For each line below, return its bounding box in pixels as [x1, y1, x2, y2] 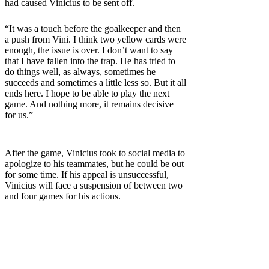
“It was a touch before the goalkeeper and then [5, 23, 181, 34]
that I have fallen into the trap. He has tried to [5, 55, 175, 66]
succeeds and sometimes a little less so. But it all [5, 77, 186, 88]
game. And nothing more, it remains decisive [5, 98, 174, 109]
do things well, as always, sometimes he [5, 66, 156, 77]
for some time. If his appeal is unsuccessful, [5, 169, 169, 180]
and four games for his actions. [5, 190, 121, 201]
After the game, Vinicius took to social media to [5, 147, 185, 158]
